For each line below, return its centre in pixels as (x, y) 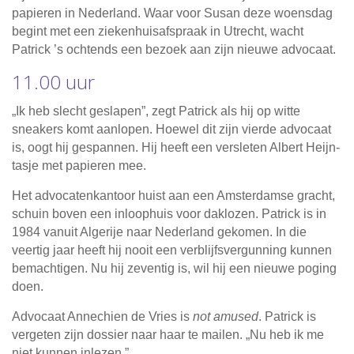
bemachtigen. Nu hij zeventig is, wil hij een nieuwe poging (174, 269)
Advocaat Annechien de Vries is (102, 317)
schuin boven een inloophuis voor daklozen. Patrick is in (169, 214)
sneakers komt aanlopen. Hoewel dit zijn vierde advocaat (171, 130)
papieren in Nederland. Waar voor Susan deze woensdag (172, 13)
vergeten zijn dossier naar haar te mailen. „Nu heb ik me (168, 335)
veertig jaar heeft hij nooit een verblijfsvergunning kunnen (172, 250)
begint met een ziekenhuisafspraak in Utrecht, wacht (158, 32)
